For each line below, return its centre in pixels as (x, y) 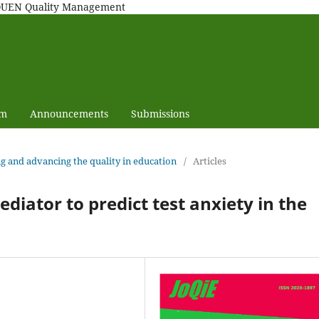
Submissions (160, 113)
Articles (210, 161)
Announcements (69, 113)
